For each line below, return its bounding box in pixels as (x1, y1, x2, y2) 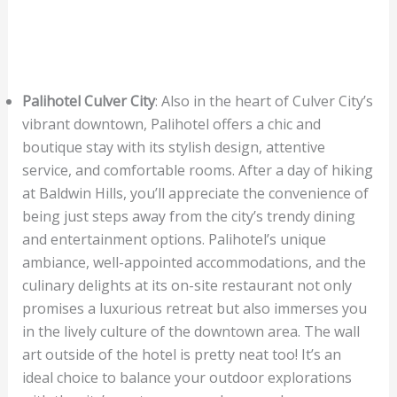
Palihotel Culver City (21, 90, 155, 111)
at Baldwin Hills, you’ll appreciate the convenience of (21, 183, 369, 203)
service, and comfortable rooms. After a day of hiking (21, 160, 373, 180)
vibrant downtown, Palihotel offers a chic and (21, 113, 321, 134)
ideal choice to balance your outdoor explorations (21, 367, 352, 387)
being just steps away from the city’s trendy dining (21, 206, 355, 226)
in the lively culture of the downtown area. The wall (21, 321, 360, 341)
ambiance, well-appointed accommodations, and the (21, 252, 366, 272)
